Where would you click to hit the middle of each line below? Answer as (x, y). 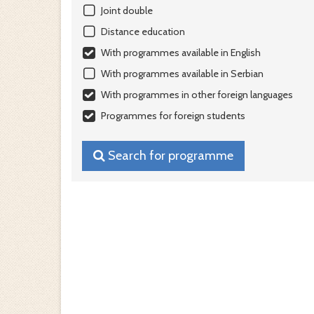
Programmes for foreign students (173, 116)
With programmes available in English (181, 53)
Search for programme (169, 156)
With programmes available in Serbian (182, 74)
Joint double (127, 11)
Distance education (143, 32)
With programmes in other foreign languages (197, 95)
